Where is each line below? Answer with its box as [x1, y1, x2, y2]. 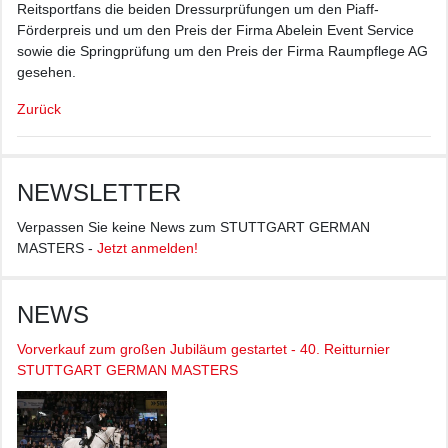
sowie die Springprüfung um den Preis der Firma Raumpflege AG [17, 43, 428, 60]
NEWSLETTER [17, 179, 181, 207]
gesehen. [17, 64, 76, 81]
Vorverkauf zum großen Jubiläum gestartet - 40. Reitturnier [17, 341, 390, 358]
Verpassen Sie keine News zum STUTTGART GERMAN [17, 219, 370, 236]
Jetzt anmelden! [97, 240, 198, 257]
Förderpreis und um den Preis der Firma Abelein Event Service [17, 22, 414, 39]
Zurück [17, 101, 61, 118]
